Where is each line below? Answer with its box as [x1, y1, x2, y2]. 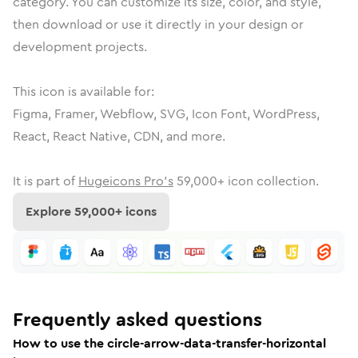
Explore [26, 202, 74, 221]
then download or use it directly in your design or [13, 15, 304, 34]
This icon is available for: [13, 82, 154, 101]
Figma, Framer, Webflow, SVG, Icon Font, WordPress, [13, 105, 320, 123]
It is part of [13, 172, 75, 190]
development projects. [13, 38, 147, 56]
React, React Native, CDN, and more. [13, 127, 225, 145]
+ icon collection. [217, 172, 319, 190]
